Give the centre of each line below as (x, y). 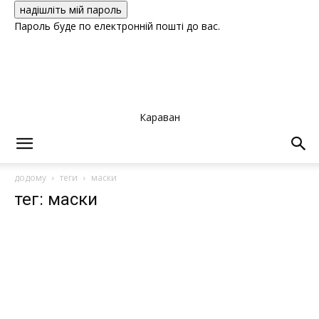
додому (30, 177)
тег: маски (56, 199)
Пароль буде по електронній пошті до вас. (117, 26)
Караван (159, 117)
